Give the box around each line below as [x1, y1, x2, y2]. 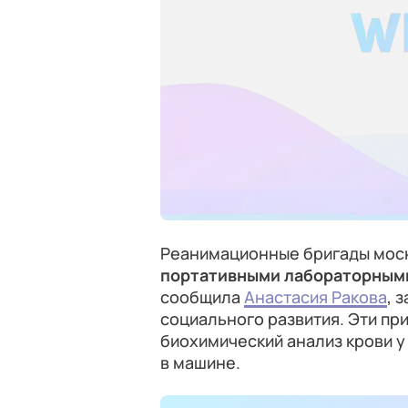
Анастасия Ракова [244, 286, 387, 308]
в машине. [160, 352, 240, 373]
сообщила [160, 286, 244, 308]
